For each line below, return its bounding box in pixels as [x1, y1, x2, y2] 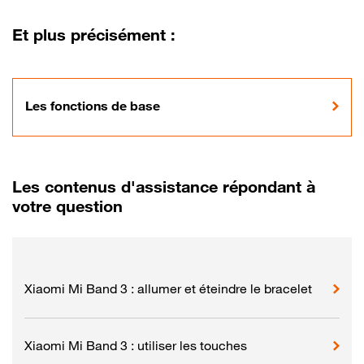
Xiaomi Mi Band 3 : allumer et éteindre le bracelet [24, 279, 312, 297]
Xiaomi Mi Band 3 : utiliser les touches [24, 336, 247, 353]
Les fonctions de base [25, 97, 160, 114]
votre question [12, 197, 123, 216]
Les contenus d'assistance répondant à [12, 177, 315, 197]
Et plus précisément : [12, 25, 175, 45]
